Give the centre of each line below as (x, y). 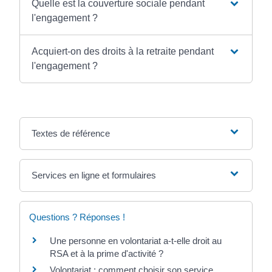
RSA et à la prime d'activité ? (107, 253)
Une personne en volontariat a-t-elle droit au (136, 240)
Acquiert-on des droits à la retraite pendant (123, 51)
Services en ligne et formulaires (94, 175)
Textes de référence (71, 133)
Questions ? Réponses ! (77, 217)
